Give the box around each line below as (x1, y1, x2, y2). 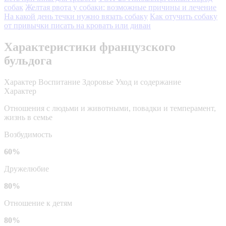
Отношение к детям (4, 198, 72, 207)
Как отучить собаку (150, 12, 217, 21)
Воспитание (38, 77, 80, 86)
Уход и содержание (116, 77, 181, 86)
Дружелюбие (4, 164, 49, 173)
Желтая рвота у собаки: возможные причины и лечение (25, 3, 216, 12)
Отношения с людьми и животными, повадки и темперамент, (4, 103, 216, 112)
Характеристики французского (4, 40, 176, 53)
